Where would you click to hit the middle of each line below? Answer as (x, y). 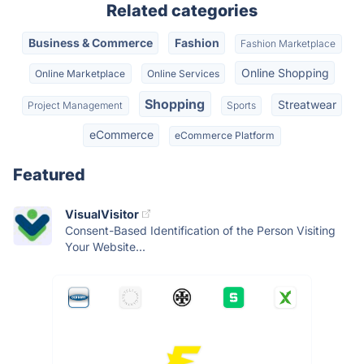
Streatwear (307, 104)
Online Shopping (285, 72)
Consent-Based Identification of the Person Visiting (200, 230)
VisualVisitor (102, 214)
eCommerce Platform (225, 136)
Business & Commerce (90, 43)
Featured (49, 174)
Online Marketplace (80, 73)
